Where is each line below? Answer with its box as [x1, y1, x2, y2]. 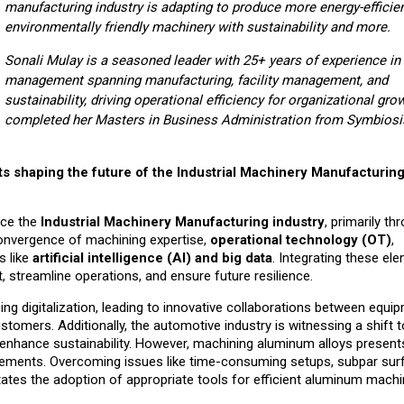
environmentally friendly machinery [4, 19, 214, 36]
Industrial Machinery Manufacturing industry [41, 214, 325, 231]
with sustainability [213, 19, 326, 36]
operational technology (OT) [210, 232, 391, 249]
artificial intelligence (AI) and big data [32, 250, 272, 267]
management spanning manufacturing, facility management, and [4, 72, 388, 89]
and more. [329, 19, 390, 36]
